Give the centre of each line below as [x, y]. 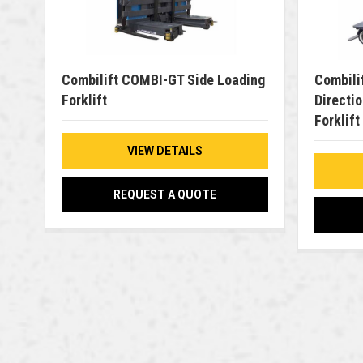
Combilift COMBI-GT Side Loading [163, 80]
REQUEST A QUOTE [164, 195]
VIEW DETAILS [164, 151]
